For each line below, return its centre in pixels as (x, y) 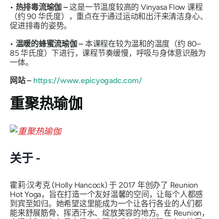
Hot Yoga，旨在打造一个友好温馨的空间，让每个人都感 (107, 194)
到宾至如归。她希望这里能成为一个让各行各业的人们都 (106, 203)
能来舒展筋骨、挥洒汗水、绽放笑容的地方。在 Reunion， (109, 213)
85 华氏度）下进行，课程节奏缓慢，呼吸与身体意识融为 (108, 53)
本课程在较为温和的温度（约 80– (143, 44)
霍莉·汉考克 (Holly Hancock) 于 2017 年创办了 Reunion (104, 185)
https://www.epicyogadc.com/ (87, 80)
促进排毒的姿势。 (42, 25)
